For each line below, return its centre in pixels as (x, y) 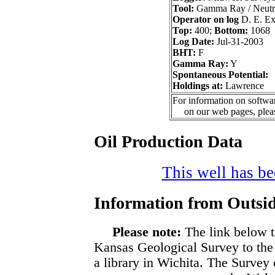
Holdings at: (198, 86)
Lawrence (243, 86)
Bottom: (231, 31)
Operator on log (206, 20)
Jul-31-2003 (239, 42)
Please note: (147, 232)
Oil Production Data (168, 141)
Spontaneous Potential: (220, 75)
